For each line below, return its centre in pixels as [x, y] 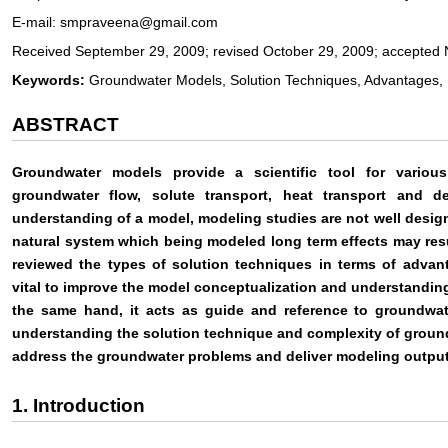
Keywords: [48, 79]
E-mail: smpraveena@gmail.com [115, 21]
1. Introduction [78, 405]
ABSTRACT [65, 124]
